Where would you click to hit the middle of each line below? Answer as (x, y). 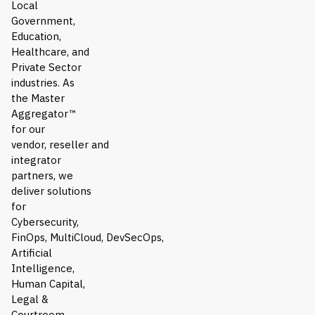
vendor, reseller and (60, 144)
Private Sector (46, 67)
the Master (38, 98)
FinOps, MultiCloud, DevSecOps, (88, 237)
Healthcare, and (50, 51)
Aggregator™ (44, 113)
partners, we (42, 175)
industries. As (43, 82)
